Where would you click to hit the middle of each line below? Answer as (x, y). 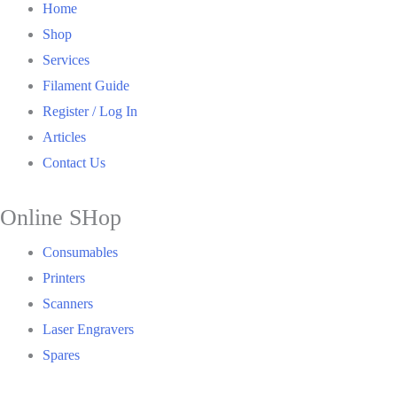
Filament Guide (86, 85)
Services (66, 59)
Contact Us (74, 162)
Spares (61, 354)
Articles (64, 136)
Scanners (68, 303)
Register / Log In (90, 111)
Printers (64, 277)
